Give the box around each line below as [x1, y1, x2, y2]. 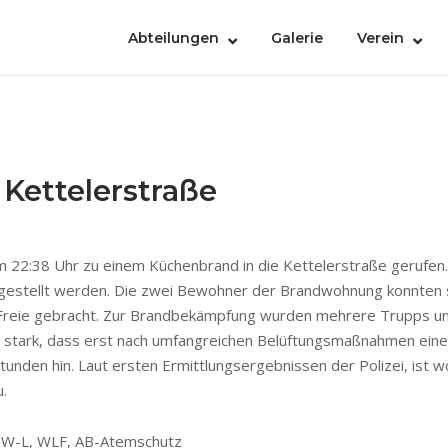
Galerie [271, 29, 323, 47]
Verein [357, 29, 404, 47]
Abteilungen [128, 29, 219, 47]
